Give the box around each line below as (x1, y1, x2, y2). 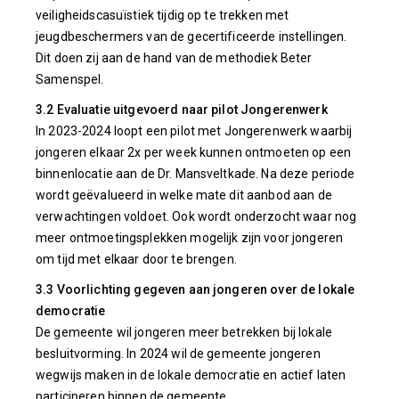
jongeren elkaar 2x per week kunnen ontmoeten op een (36, 145, 352, 159)
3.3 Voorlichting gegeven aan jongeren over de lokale (36, 282, 355, 297)
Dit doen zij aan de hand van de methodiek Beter (36, 51, 313, 65)
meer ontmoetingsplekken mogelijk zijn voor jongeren (36, 231, 344, 245)
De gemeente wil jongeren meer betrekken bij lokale (36, 325, 333, 339)
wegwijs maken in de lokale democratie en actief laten (36, 368, 346, 382)
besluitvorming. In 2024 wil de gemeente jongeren (36, 346, 321, 361)
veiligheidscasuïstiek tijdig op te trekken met (36, 8, 289, 22)
